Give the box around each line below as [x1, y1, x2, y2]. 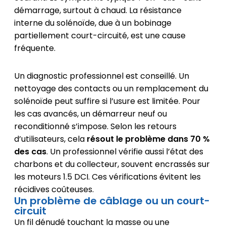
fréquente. [14, 42, 55, 54]
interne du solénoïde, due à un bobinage [14, 17, 172, 29]
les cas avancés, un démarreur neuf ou [14, 108, 167, 120]
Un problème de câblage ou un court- [14, 194, 210, 208]
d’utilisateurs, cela [14, 133, 87, 145]
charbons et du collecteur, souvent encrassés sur [14, 158, 210, 171]
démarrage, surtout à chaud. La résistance [14, 5, 182, 17]
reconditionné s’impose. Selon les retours [14, 121, 177, 133]
